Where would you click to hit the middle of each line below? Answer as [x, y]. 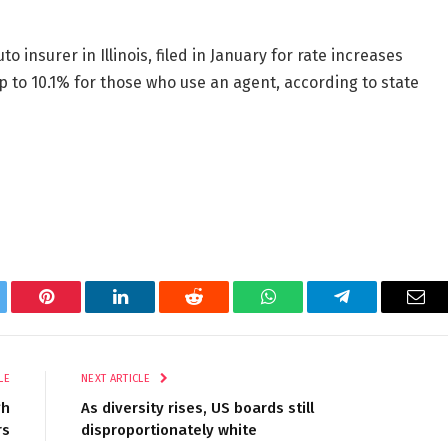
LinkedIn [151, 311]
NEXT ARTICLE [117, 378]
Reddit [216, 311]
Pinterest [76, 311]
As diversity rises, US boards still [197, 407]
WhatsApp [305, 311]
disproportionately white [169, 429]
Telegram [374, 311]
